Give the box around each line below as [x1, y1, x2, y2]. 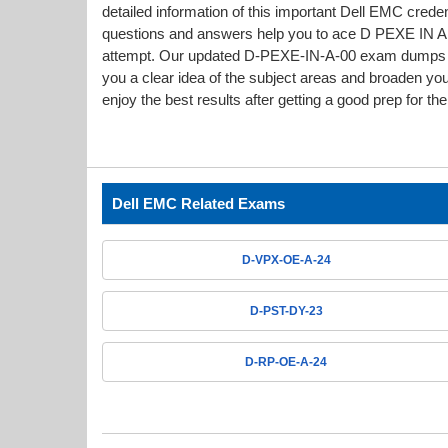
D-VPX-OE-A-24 [241, 253, 331, 268]
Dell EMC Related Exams [112, 195, 285, 213]
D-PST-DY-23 [249, 304, 323, 319]
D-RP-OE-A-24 [245, 355, 328, 370]
